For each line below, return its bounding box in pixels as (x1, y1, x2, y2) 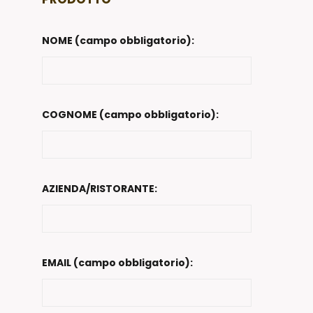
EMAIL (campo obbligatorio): (41, 256, 193, 270)
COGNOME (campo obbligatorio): (41, 108, 219, 122)
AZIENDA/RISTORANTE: (41, 182, 157, 196)
